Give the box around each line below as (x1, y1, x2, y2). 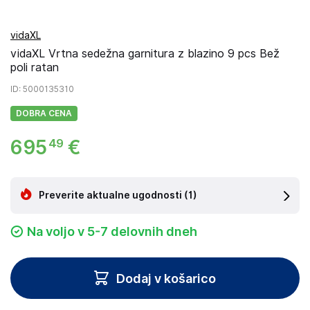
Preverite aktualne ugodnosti (39, 190, 182, 201)
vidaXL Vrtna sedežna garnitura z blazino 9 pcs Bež (10, 47, 280, 60)
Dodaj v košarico (116, 271, 216, 286)
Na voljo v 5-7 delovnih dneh (27, 224, 197, 239)
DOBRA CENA (16, 108, 72, 118)
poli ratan (10, 61, 59, 74)
